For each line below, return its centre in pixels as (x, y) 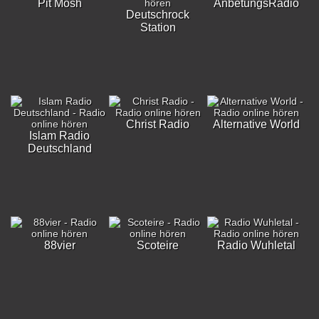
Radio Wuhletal (256, 245)
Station (158, 27)
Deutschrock (158, 15)
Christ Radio (158, 124)
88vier (59, 245)
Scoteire (158, 245)
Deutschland (59, 148)
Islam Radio (60, 136)
